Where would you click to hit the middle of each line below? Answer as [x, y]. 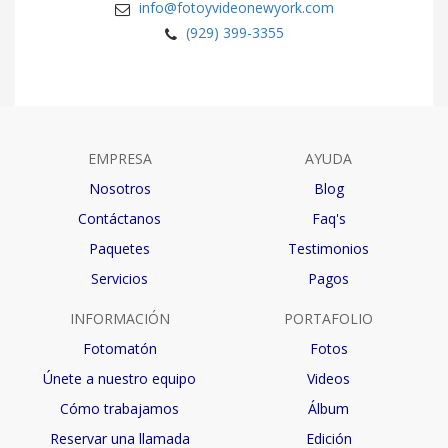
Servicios [119, 278]
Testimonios [328, 248]
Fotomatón [119, 348]
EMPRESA [119, 158]
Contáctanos [119, 218]
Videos [328, 378]
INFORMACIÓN [119, 318]
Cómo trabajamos [119, 408]
